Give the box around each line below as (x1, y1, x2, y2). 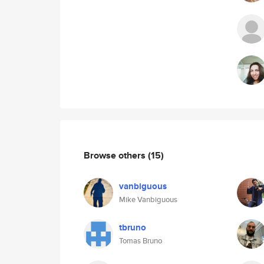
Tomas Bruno (119, 235, 162, 246)
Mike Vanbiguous (119, 194, 177, 205)
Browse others (84, 148, 148, 162)
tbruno (119, 221, 146, 234)
